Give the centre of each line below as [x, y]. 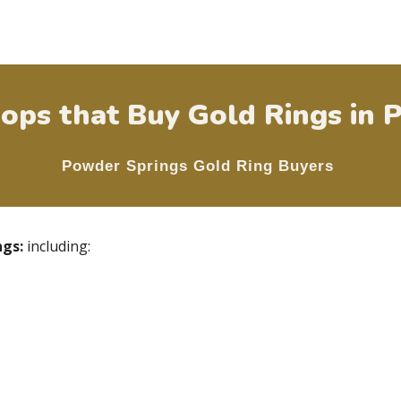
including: [58, 246]
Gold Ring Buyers [264, 166]
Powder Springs [125, 166]
